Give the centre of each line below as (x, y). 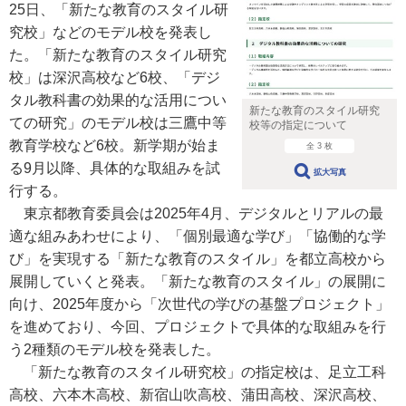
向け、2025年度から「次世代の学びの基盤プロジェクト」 (199, 304)
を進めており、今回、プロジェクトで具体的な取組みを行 (198, 327)
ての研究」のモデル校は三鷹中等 (118, 123)
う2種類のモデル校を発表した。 (115, 349)
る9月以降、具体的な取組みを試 (115, 168)
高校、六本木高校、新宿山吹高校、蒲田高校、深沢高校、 (198, 395)
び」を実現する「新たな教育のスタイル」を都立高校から (198, 259)
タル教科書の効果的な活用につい (118, 100)
